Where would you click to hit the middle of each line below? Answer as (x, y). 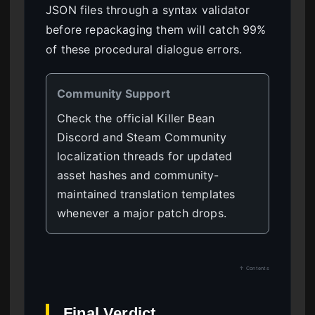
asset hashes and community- (138, 175)
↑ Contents (254, 268)
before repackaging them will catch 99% (156, 29)
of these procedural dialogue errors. (144, 49)
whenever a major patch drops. (142, 213)
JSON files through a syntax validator (148, 9)
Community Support (114, 93)
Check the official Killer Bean (136, 118)
